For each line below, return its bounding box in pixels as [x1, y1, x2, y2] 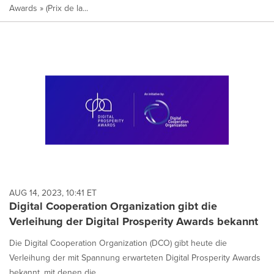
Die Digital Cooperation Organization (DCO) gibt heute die [9, 236, 227, 249]
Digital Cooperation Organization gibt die [9, 198, 217, 214]
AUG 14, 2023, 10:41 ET [9, 186, 97, 199]
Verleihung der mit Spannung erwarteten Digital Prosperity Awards [9, 251, 261, 264]
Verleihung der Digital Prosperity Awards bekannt [9, 213, 258, 229]
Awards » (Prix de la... [9, 2, 88, 14]
